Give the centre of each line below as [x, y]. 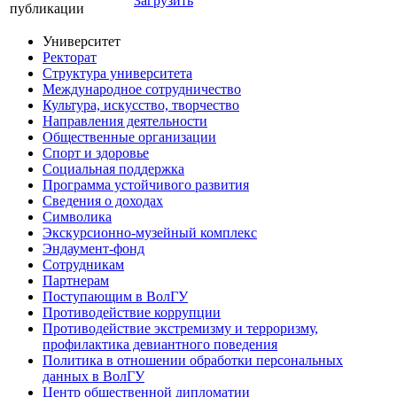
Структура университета [117, 74]
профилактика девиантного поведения [160, 345]
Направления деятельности [125, 121]
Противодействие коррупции [132, 313]
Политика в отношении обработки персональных [193, 361]
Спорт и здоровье [96, 153]
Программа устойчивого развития [146, 185]
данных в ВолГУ [93, 377]
